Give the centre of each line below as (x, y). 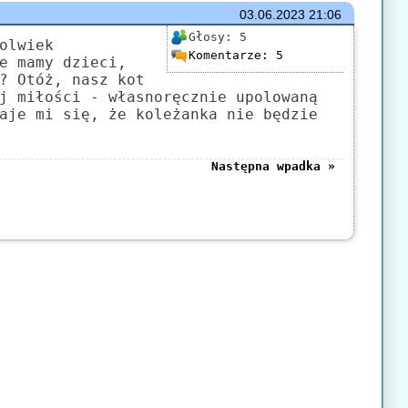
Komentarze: (232, 55)
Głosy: (214, 36)
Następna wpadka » (273, 166)
